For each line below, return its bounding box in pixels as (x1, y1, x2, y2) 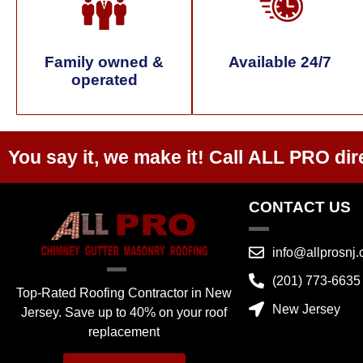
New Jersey (271, 301, 340, 316)
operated (70, 70, 138, 88)
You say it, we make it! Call (8, 146, 248, 168)
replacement (88, 324, 160, 339)
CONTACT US (248, 198, 351, 216)
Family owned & (45, 53, 164, 70)
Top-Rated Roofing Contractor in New (16, 285, 233, 300)
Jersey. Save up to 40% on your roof (21, 305, 228, 319)
